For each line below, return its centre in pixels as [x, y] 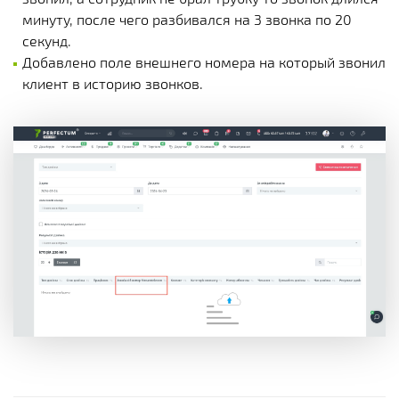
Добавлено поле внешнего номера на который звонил [204, 62]
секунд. [47, 41]
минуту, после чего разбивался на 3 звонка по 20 [187, 19]
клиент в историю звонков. [113, 83]
